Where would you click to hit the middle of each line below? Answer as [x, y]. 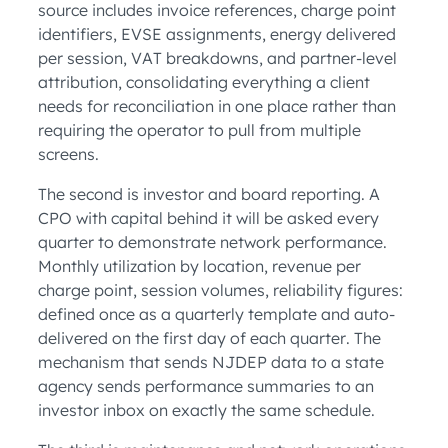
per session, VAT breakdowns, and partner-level [217, 58]
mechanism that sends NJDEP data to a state [211, 362]
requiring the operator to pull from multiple [199, 130]
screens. [68, 154]
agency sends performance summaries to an [206, 386]
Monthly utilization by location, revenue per [199, 266]
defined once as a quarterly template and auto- [216, 314]
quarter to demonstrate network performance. [212, 242]
